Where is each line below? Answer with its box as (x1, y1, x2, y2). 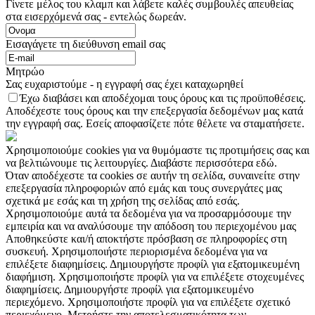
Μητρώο (6, 65, 44, 78)
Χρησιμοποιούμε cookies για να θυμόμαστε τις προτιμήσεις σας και (6, 144, 309, 157)
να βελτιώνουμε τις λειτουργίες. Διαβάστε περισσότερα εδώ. (6, 157, 277, 169)
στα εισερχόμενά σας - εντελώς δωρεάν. (6, 11, 186, 23)
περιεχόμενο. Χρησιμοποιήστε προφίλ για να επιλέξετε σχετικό (6, 296, 290, 309)
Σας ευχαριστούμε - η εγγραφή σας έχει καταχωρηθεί (6, 78, 243, 91)
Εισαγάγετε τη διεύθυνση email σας (6, 38, 165, 51)
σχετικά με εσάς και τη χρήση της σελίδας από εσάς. (6, 195, 240, 207)
